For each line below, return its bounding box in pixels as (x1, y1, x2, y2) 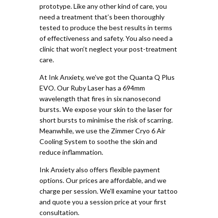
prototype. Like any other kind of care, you (39, 1, 167, 10)
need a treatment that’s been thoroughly (39, 12, 164, 21)
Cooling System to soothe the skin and (39, 137, 157, 145)
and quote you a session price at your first (39, 197, 166, 206)
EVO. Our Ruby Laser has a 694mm (39, 83, 145, 92)
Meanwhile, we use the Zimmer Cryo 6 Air (39, 126, 165, 135)
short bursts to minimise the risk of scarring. (39, 115, 173, 124)
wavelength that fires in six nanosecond (39, 94, 161, 103)
